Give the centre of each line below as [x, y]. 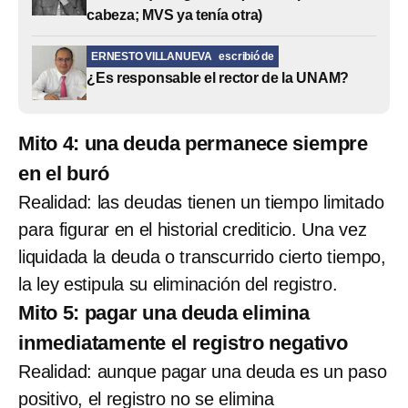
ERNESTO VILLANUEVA [152, 56]
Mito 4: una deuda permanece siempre [193, 143]
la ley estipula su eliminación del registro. [178, 284]
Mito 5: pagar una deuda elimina [164, 312]
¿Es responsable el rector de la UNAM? [218, 77]
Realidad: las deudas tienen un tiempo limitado [201, 202]
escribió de [246, 56]
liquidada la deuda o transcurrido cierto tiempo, [202, 256]
